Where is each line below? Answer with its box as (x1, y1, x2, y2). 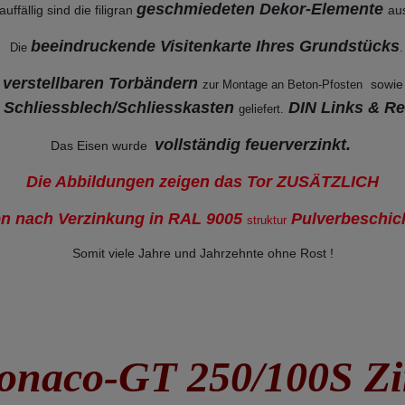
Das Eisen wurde (50, 138, 155, 154)
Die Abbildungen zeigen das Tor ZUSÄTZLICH (26, 173, 379, 192)
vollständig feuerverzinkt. (154, 136, 355, 155)
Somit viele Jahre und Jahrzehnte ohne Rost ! (71, 246, 334, 261)
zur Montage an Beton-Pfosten (202, 78, 366, 92)
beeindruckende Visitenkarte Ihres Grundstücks (30, 37, 400, 56)
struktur (246, 213, 287, 228)
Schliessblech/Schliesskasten (3, 99, 234, 118)
